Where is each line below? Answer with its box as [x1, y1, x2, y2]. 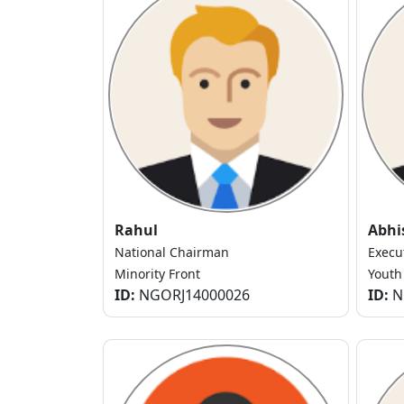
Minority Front [115, 265, 200, 283]
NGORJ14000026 [135, 285, 250, 306]
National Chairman [115, 243, 229, 262]
